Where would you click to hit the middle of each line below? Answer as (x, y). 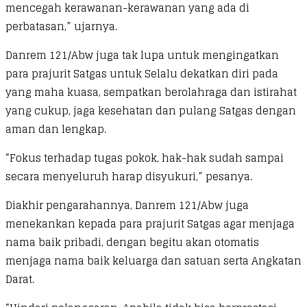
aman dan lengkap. (56, 129)
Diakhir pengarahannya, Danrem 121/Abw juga (127, 205)
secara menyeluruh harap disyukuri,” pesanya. (129, 176)
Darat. (20, 279)
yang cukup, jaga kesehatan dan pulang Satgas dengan (151, 110)
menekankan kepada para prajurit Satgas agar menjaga (150, 223)
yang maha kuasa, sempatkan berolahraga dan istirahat (151, 92)
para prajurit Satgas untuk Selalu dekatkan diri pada (142, 73)
